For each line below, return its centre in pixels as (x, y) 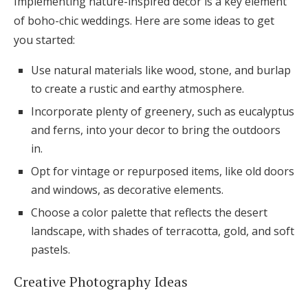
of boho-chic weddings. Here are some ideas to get (144, 21)
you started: (44, 40)
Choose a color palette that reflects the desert (149, 213)
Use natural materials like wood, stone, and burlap (161, 70)
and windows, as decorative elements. (127, 190)
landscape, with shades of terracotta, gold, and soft (163, 231)
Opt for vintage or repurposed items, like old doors (163, 172)
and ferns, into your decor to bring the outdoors (156, 130)
